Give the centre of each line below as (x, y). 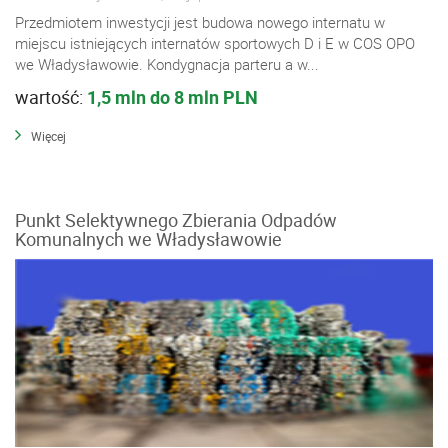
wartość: (51, 96)
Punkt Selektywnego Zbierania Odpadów (176, 220)
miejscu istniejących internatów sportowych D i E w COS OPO (215, 42)
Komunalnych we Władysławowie (148, 239)
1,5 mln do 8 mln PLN (172, 96)
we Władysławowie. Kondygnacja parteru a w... (167, 63)
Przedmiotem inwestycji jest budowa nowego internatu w (200, 21)
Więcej (48, 135)
